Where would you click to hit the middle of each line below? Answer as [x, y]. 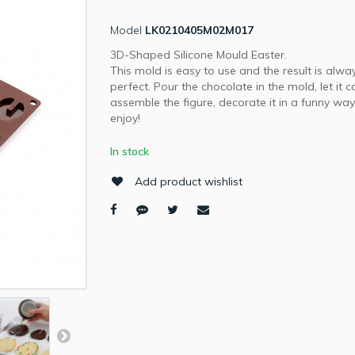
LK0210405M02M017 [199, 30]
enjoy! [125, 118]
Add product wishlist [189, 181]
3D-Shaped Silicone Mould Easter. [198, 54]
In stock [130, 151]
